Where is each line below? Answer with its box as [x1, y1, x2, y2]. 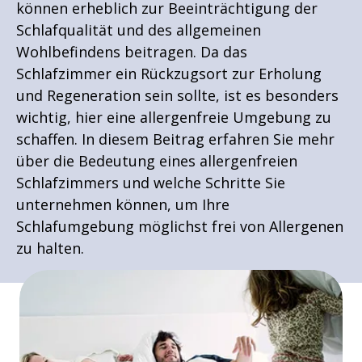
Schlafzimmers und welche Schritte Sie [16, 173, 285, 192]
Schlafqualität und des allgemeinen [16, 20, 261, 40]
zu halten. [16, 238, 84, 258]
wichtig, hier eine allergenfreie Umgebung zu [16, 107, 331, 127]
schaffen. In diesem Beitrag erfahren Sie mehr [16, 129, 335, 149]
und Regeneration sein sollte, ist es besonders [16, 86, 339, 105]
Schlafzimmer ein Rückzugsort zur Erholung [16, 64, 322, 83]
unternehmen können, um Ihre [16, 195, 229, 214]
